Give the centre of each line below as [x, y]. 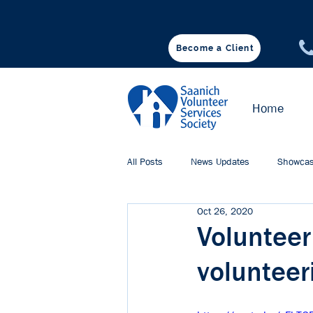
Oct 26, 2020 [225, 211]
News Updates [220, 161]
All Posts [145, 161]
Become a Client [215, 48]
